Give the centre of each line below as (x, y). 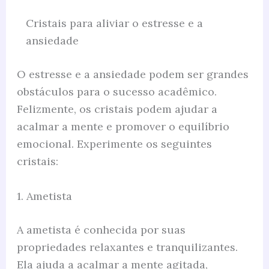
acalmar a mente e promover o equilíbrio (123, 127)
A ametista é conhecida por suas (101, 230)
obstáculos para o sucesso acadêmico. (116, 92)
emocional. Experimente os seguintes (114, 144)
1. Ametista (44, 196)
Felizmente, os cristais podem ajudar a (117, 109)
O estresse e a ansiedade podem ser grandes (132, 74)
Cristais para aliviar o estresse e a (114, 23)
